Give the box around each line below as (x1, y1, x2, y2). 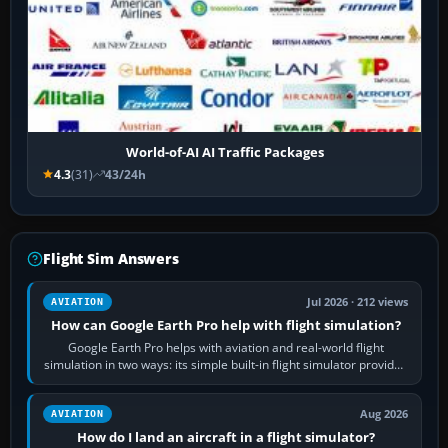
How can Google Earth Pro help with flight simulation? (50, 315, 401, 334)
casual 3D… (193, 372, 258, 390)
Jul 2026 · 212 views (307, 294, 409, 309)
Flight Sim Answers (43, 248, 179, 268)
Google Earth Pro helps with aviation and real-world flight (67, 338, 384, 356)
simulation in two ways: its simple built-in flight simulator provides (44, 355, 408, 373)
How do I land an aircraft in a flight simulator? (76, 427, 375, 446)
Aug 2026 (360, 406, 409, 421)
